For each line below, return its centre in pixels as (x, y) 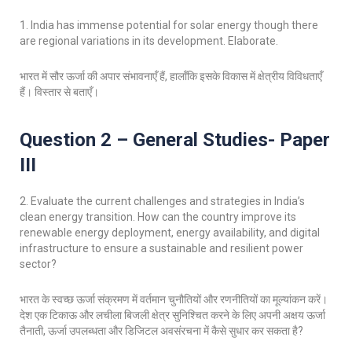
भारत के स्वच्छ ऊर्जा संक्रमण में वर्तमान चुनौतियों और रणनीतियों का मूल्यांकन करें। (174, 299)
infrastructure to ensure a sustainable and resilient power (161, 248)
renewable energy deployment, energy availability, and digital (170, 233)
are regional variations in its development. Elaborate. (149, 41)
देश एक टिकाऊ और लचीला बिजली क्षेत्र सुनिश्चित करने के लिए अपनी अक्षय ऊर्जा (172, 315)
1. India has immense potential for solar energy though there (169, 25)
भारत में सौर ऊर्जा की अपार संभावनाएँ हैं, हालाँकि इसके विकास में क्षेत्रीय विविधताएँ (171, 76)
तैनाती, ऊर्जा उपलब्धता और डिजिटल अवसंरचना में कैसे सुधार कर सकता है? (161, 331)
